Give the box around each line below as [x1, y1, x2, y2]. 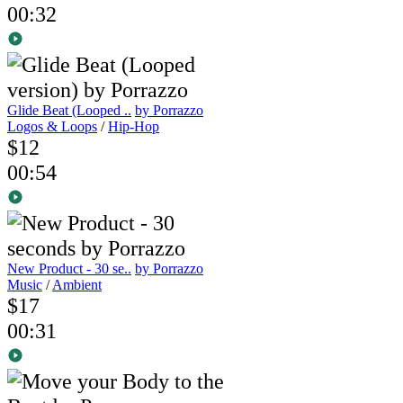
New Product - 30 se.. [7, 260, 131, 276]
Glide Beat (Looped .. [7, 102, 131, 118]
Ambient [52, 276, 102, 292]
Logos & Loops [7, 118, 97, 134]
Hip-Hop [108, 118, 159, 134]
